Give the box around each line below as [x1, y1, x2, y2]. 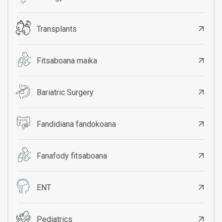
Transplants [36, 24, 77, 34]
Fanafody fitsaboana [36, 151, 107, 161]
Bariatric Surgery [36, 87, 94, 97]
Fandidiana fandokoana [36, 119, 116, 129]
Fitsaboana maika [36, 55, 97, 65]
